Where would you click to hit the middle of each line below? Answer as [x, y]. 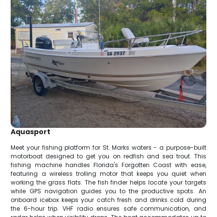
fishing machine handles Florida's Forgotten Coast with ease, [108, 165]
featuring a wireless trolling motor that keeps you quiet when [108, 173]
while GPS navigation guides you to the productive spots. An [108, 191]
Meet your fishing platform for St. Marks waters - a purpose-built [108, 147]
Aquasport [31, 132]
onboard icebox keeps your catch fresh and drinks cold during [108, 200]
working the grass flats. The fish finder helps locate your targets [108, 182]
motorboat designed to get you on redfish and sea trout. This [108, 156]
